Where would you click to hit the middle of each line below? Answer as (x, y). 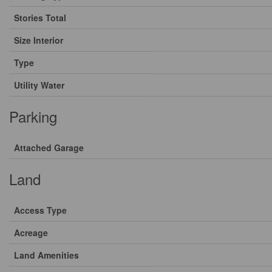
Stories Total (40, 18)
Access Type (40, 210)
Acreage (31, 233)
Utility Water (39, 85)
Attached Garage (49, 148)
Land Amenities (46, 255)
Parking (33, 116)
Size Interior (39, 40)
